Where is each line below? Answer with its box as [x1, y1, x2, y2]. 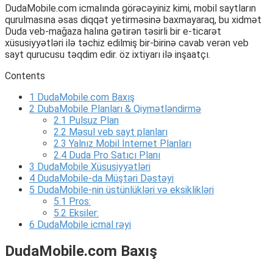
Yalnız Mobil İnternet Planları [66, 137, 191, 149]
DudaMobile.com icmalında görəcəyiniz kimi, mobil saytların [5, 2, 256, 14]
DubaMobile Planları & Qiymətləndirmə [35, 102, 201, 115]
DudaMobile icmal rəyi [35, 218, 131, 230]
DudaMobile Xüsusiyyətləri [35, 160, 151, 172]
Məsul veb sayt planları [66, 126, 168, 138]
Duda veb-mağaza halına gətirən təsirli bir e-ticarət [5, 25, 221, 37]
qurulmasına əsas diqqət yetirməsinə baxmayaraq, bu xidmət [5, 13, 261, 26]
